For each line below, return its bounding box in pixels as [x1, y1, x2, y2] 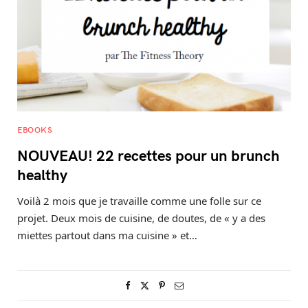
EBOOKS [17, 123, 53, 135]
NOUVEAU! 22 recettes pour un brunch [17, 144, 280, 165]
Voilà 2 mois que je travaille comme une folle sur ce [17, 193, 261, 208]
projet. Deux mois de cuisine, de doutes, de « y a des [17, 210, 265, 225]
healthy [17, 163, 67, 184]
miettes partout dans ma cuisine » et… [17, 228, 197, 242]
